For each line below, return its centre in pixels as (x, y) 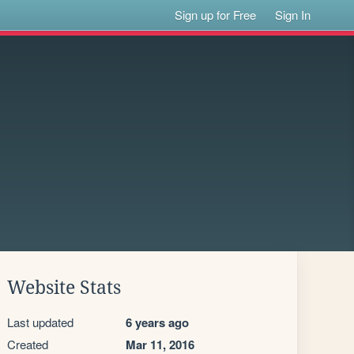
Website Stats (64, 288)
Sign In (293, 15)
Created (28, 344)
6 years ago (157, 322)
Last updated (40, 322)
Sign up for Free (216, 15)
